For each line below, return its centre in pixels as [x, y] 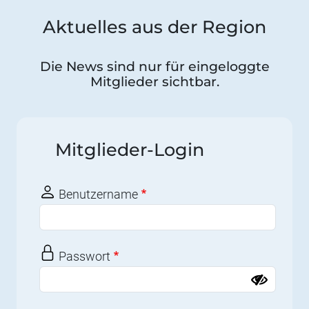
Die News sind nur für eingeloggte [154, 67]
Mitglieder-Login [130, 150]
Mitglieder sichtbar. [154, 82]
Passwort [84, 257]
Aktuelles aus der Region [154, 27]
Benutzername [98, 195]
